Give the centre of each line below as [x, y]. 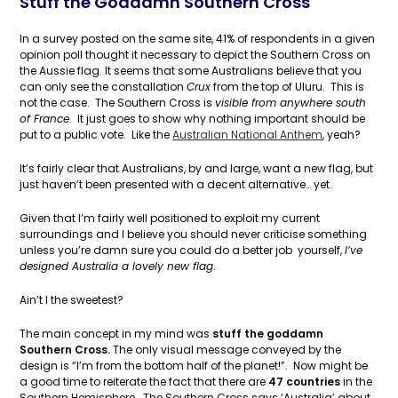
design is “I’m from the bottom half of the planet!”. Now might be [194, 366]
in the [357, 382]
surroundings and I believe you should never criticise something [194, 234]
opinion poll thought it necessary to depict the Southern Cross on [195, 55]
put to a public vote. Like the [96, 135]
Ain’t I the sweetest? [72, 300]
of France [45, 119]
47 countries [305, 382]
